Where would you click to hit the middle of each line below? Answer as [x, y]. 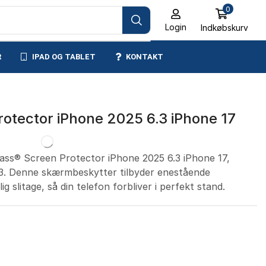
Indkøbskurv [224, 28]
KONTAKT [145, 56]
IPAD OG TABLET [64, 56]
